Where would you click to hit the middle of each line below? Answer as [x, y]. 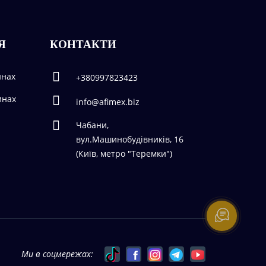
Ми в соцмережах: [57, 254]
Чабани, [92, 125]
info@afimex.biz [107, 102]
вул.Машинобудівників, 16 [129, 140]
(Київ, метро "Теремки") [124, 154]
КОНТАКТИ [83, 45]
